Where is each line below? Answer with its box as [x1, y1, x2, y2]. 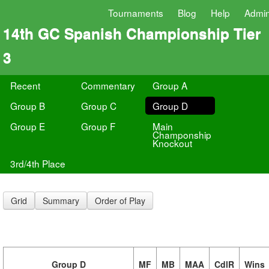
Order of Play [95, 195, 145, 207]
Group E [10, 119, 45, 133]
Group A [152, 79, 187, 92]
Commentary [81, 79, 136, 92]
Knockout [152, 136, 192, 150]
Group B [10, 99, 45, 112]
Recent [10, 79, 40, 92]
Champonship [152, 128, 211, 141]
